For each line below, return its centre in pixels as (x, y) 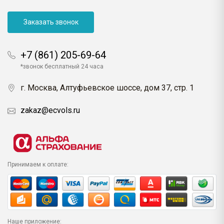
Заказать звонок (51, 22)
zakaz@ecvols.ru (50, 110)
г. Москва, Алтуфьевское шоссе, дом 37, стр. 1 (107, 87)
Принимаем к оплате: (38, 164)
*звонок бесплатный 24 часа (62, 66)
